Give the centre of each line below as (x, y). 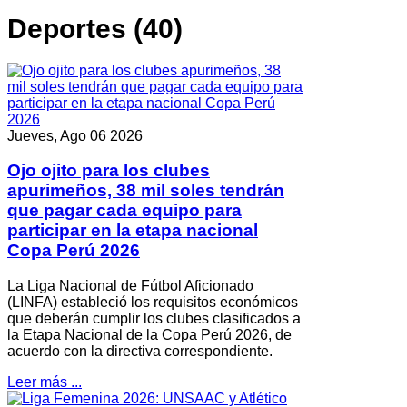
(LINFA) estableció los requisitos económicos (153, 303)
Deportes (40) (95, 28)
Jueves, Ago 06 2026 (75, 135)
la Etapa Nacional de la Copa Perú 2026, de (149, 335)
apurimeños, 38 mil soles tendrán (146, 191)
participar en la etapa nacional (133, 231)
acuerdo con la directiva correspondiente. (140, 352)
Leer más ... (45, 382)
